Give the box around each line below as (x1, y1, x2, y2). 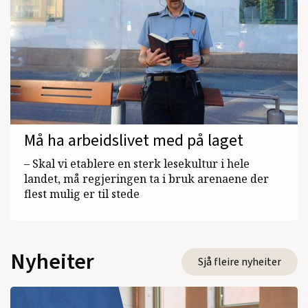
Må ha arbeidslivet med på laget (24, 128, 243, 153)
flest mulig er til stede (24, 186, 140, 201)
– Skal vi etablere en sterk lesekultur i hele (24, 155, 250, 171)
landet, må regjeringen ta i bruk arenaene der (24, 170, 269, 186)
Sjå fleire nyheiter (198, 254, 281, 269)
